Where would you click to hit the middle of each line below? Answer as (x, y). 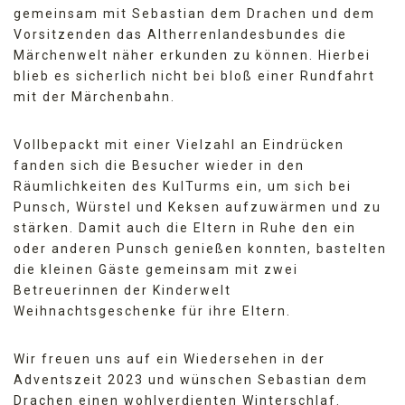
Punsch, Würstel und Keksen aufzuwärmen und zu (198, 207)
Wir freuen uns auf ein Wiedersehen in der (170, 358)
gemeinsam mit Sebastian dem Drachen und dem (194, 13)
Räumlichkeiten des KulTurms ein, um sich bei (183, 186)
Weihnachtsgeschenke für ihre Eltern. (152, 311)
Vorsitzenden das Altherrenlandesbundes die (180, 34)
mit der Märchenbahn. (94, 96)
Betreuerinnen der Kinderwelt (122, 290)
